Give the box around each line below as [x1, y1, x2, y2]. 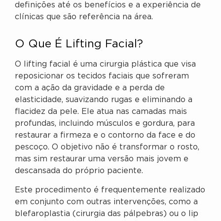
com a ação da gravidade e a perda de [15, 84, 165, 92]
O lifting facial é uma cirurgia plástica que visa [15, 61, 196, 69]
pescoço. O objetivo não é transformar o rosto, [15, 144, 199, 151]
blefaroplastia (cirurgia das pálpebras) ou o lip [15, 210, 198, 218]
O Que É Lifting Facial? [15, 39, 143, 50]
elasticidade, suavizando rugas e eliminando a [15, 96, 192, 104]
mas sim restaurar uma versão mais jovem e [15, 155, 188, 163]
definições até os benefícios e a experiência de [15, 1, 201, 9]
